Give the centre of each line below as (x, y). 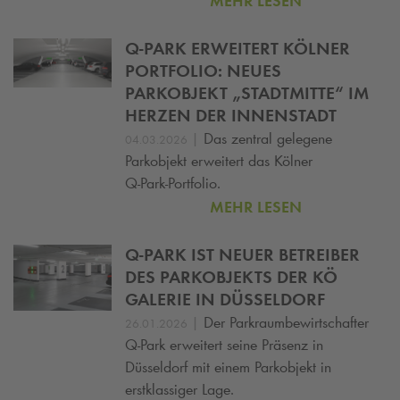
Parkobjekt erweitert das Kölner (219, 161)
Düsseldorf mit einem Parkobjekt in (228, 367)
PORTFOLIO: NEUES (203, 71)
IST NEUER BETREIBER (273, 254)
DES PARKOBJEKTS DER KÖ (231, 276)
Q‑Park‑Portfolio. (173, 183)
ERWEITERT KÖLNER (268, 49)
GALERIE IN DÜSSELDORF (225, 299)
